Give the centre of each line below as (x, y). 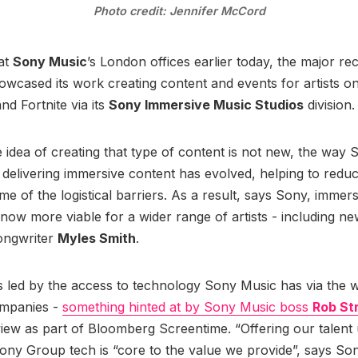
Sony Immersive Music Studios (206, 105)
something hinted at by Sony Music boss (187, 307)
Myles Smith (97, 239)
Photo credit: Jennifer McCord (179, 11)
